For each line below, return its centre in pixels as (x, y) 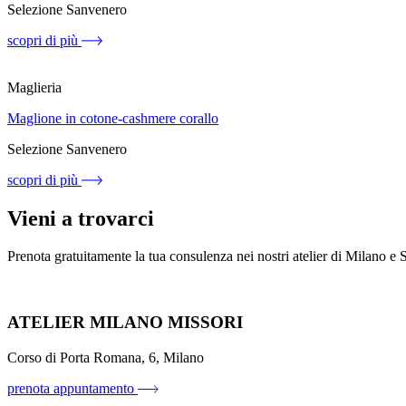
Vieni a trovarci (81, 218)
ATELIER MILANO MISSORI (125, 323)
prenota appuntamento (71, 388)
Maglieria (34, 87)
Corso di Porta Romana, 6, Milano (106, 357)
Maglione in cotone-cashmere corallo (113, 118)
